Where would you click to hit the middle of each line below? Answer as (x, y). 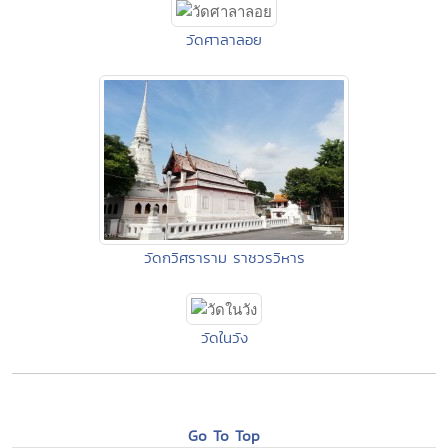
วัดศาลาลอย (224, 40)
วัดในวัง (224, 338)
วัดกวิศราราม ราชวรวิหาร (224, 258)
